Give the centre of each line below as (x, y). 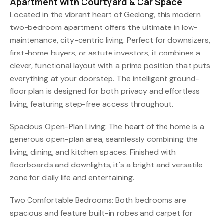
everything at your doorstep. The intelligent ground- (105, 78)
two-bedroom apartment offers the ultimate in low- (104, 27)
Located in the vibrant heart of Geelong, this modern (105, 14)
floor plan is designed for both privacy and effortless (105, 91)
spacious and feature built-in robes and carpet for (101, 213)
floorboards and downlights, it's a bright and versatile (106, 165)
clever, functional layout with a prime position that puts (110, 66)
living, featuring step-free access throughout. (92, 104)
